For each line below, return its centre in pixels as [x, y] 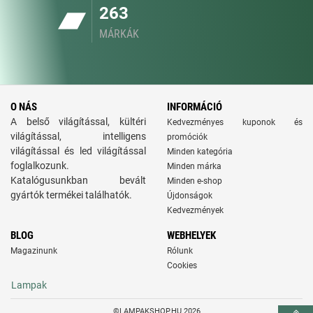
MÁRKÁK [119, 34]
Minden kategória [200, 152]
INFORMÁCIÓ [195, 107]
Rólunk [180, 251]
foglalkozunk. [40, 166]
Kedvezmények [195, 210]
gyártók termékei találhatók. [71, 195]
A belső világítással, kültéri [78, 122]
